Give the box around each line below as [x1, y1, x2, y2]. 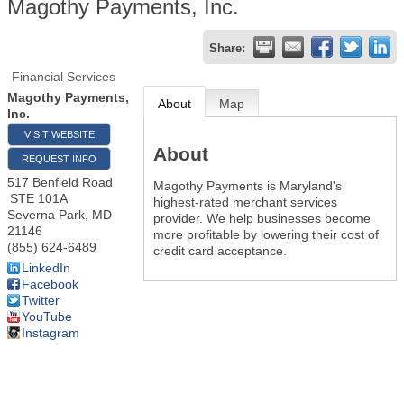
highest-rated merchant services [153, 195, 338, 210]
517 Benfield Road [7, 174, 113, 189]
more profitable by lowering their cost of [153, 227, 380, 243]
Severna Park [7, 207, 85, 222]
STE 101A [10, 190, 68, 206]
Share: [209, 41, 245, 55]
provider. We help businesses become [153, 211, 372, 226]
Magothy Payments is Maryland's [153, 179, 343, 194]
